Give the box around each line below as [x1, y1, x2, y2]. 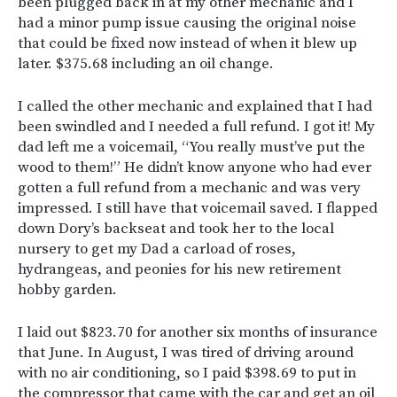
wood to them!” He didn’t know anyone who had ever [18, 158, 371, 177]
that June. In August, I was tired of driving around [18, 343, 354, 362]
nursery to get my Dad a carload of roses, [18, 239, 296, 259]
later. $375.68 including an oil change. [18, 54, 274, 74]
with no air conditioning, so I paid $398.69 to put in [18, 363, 356, 383]
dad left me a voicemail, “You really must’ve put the [18, 137, 365, 157]
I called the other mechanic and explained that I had [18, 97, 372, 116]
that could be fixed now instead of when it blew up [18, 34, 357, 53]
